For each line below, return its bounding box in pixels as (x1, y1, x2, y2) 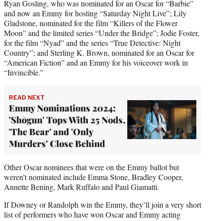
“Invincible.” (4, 67, 43, 77)
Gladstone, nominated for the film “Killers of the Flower (4, 17, 178, 28)
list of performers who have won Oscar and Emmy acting (4, 209, 181, 220)
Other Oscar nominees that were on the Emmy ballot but (4, 161, 179, 172)
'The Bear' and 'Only (9, 125, 93, 138)
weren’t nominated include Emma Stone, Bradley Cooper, (4, 171, 183, 182)
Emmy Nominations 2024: (9, 102, 116, 114)
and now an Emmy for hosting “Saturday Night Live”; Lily (4, 7, 186, 18)
